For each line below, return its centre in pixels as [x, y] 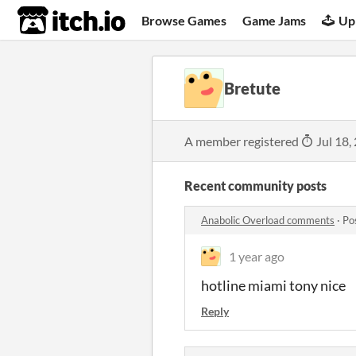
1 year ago [257, 256]
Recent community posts [255, 186]
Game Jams [275, 20]
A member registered [243, 141]
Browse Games [184, 20]
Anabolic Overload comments [268, 220]
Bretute [252, 88]
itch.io [52, 21]
